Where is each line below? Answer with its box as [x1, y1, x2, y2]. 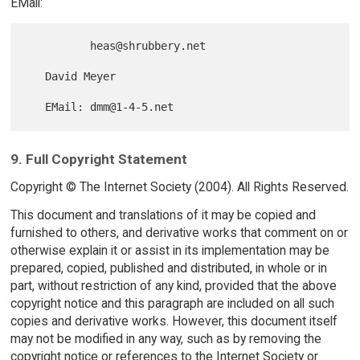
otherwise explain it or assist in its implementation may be [10, 242, 329, 258]
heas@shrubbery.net [26, 39, 91, 53]
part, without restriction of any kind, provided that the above [10, 277, 337, 293]
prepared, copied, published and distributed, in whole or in [10, 260, 327, 276]
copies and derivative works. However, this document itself [10, 313, 337, 329]
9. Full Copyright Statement [10, 151, 187, 168]
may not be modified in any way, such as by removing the [10, 330, 321, 346]
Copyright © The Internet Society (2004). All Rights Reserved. [10, 179, 349, 195]
